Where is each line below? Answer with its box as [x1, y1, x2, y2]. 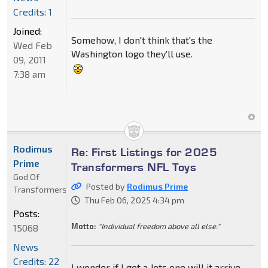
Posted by [86, 181, 127, 191]
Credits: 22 [13, 255, 59, 267]
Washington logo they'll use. [71, 47, 193, 59]
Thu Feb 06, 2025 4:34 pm [84, 194, 184, 205]
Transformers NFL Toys [71, 159, 197, 174]
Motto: [71, 221, 96, 231]
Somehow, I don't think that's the [71, 33, 212, 45]
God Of [13, 171, 39, 182]
